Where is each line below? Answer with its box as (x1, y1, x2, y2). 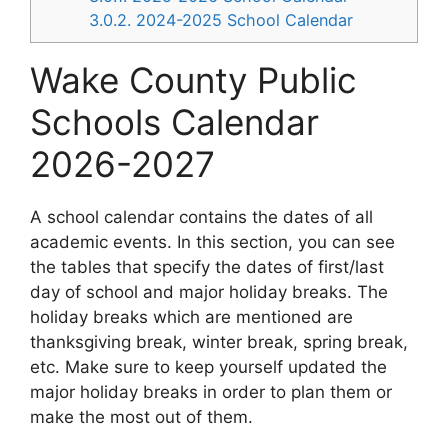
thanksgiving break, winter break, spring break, (30, 331, 408, 352)
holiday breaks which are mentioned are (30, 306, 353, 327)
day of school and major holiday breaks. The (30, 281, 388, 302)
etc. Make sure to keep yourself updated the (30, 356, 387, 377)
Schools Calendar (30, 100, 319, 143)
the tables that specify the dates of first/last (30, 256, 384, 277)
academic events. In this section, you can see (30, 231, 395, 252)
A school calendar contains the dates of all (30, 206, 373, 227)
